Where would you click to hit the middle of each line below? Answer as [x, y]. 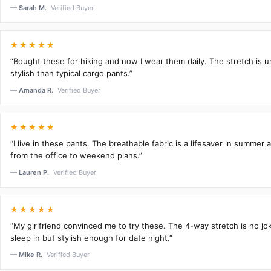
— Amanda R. [33, 90]
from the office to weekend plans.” [76, 155]
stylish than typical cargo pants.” [71, 73]
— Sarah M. [29, 8]
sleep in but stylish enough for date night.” [91, 237]
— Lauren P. [31, 172]
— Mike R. [27, 254]
